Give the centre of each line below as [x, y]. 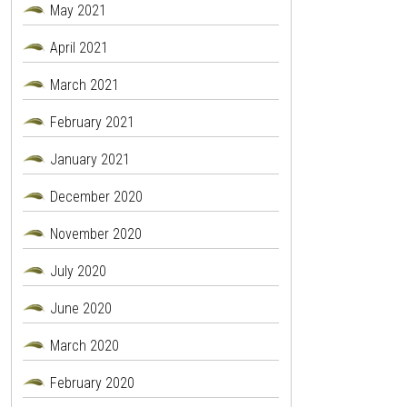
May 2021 [78, 11]
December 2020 [96, 197]
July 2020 [78, 272]
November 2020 [95, 234]
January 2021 [89, 160]
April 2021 [79, 48]
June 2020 [80, 309]
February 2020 [92, 383]
